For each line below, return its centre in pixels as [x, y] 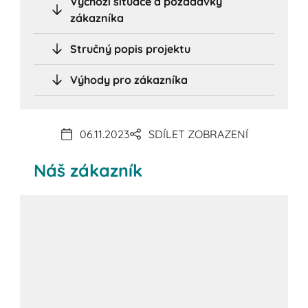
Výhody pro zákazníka [129, 79]
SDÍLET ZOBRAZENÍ [198, 134]
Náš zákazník [88, 170]
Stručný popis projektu [131, 48]
